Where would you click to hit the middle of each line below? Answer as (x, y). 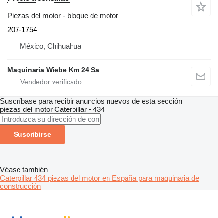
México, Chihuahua (51, 46)
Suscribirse (32, 135)
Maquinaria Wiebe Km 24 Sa (53, 70)
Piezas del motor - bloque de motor (63, 16)
